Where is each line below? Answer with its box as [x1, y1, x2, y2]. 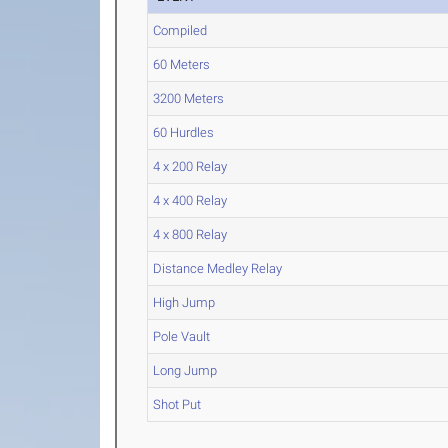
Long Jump [153, 363, 218, 378]
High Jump [153, 295, 216, 310]
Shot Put [153, 397, 202, 412]
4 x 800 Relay [153, 227, 228, 242]
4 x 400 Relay [153, 193, 228, 208]
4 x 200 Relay [153, 159, 228, 174]
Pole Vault [153, 329, 211, 344]
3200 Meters [153, 91, 225, 106]
